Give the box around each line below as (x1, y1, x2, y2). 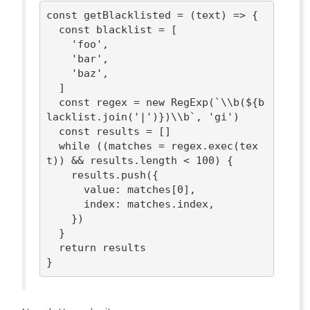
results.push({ (46, 168, 72, 181)
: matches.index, (115, 197, 215, 210)
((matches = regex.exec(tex (90, 139, 259, 152)
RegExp (171, 95, 209, 109)
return (59, 241, 97, 254)
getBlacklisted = (77, 8, 190, 21)
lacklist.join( (46, 110, 134, 123)
